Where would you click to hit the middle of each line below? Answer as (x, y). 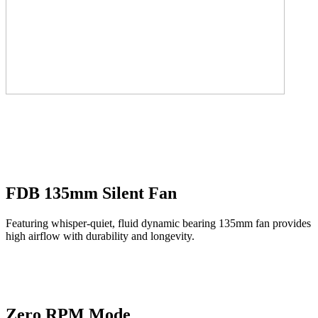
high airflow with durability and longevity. (100, 236)
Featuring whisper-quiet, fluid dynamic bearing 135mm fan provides (158, 223)
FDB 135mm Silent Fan (91, 193)
